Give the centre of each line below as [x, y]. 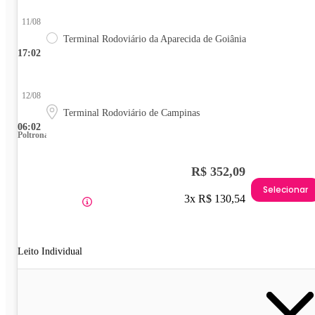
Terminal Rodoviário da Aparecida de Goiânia [155, 39]
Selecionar [285, 189]
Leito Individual [50, 252]
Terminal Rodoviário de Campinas [131, 113]
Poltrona [33, 135]
